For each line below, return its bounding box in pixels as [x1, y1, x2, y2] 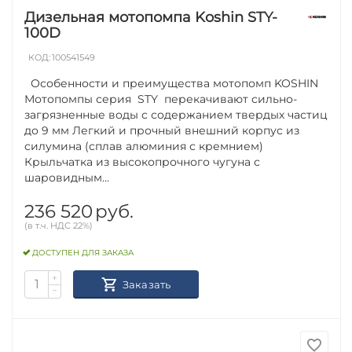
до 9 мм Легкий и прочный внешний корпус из [24, 123, 300, 137]
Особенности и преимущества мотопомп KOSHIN [24, 75, 319, 90]
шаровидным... [24, 170, 110, 185]
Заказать [122, 277, 171, 291]
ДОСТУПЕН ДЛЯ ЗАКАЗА [32, 247, 134, 258]
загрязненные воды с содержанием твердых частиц [24, 107, 328, 122]
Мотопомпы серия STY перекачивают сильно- [24, 91, 298, 106]
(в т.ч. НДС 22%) [24, 219, 93, 231]
